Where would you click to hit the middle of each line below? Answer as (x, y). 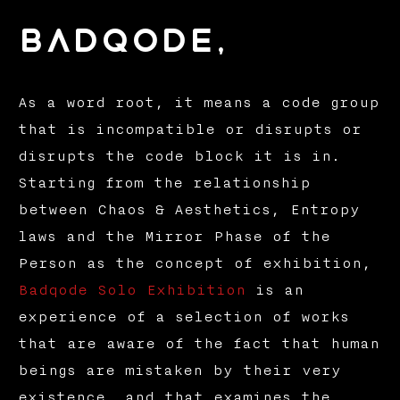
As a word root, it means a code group (198, 103)
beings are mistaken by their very (179, 371)
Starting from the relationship (164, 183)
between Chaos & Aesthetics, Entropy (188, 210)
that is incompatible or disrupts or (189, 130)
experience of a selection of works (183, 317)
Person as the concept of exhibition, (194, 264)
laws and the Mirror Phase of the (174, 237)
